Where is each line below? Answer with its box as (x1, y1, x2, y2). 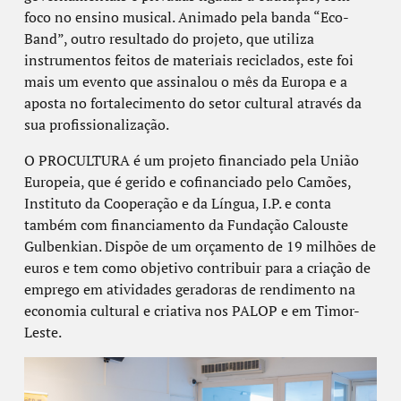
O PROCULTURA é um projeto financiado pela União (23, 149, 359, 170)
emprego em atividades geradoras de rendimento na (23, 278, 355, 299)
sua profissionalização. (23, 114, 169, 134)
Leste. (23, 321, 62, 342)
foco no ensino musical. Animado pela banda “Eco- (23, 6, 349, 27)
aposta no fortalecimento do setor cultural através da (23, 92, 362, 113)
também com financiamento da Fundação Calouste (23, 214, 348, 235)
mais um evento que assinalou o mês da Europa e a (23, 71, 347, 91)
